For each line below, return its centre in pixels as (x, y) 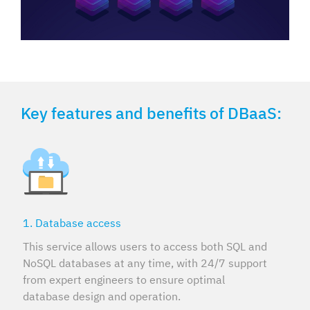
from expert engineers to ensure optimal (124, 280)
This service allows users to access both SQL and (145, 247)
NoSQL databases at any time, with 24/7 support (145, 264)
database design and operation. (101, 297)
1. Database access (72, 224)
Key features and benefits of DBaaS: (151, 114)
